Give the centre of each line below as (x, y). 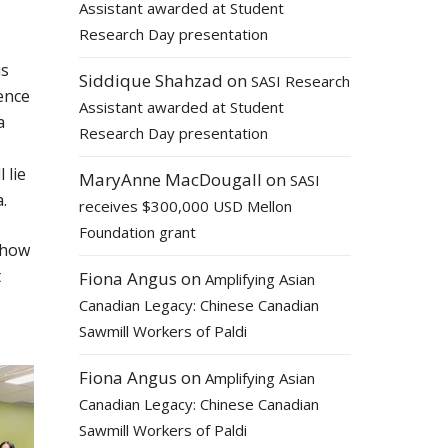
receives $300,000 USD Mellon (185, 206)
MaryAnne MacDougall (170, 179)
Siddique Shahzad (150, 80)
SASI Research (300, 81)
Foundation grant (137, 232)
